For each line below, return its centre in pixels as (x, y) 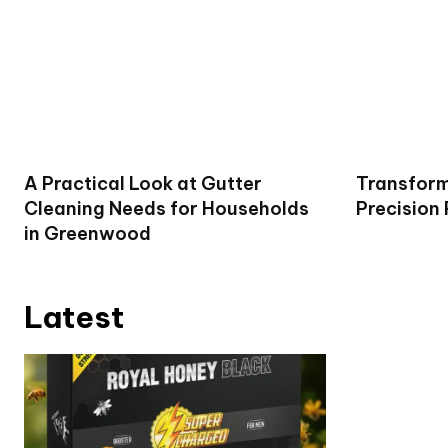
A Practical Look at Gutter (143, 183)
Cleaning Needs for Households (166, 208)
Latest (74, 316)
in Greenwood (87, 233)
